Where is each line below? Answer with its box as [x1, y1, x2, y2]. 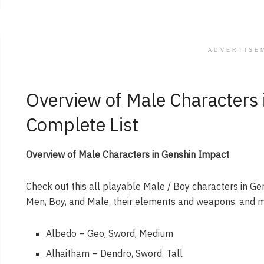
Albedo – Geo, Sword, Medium [46, 227, 174, 239]
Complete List [26, 113, 138, 137]
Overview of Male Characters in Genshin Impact [26, 148, 229, 160]
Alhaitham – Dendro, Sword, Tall [46, 247, 183, 259]
